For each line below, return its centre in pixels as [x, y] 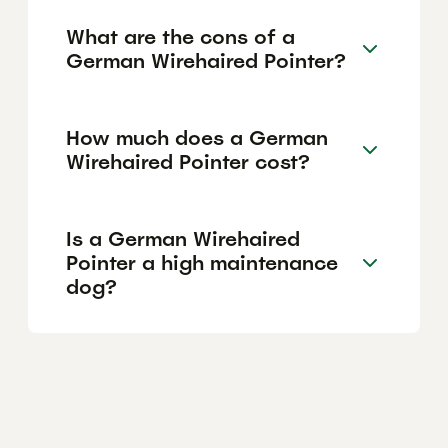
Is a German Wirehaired [183, 238]
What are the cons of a [180, 36]
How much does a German [197, 137]
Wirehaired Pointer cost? [188, 161]
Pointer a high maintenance [202, 262]
